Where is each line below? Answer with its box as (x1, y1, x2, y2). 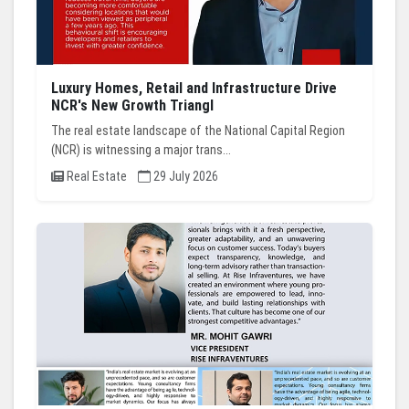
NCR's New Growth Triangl (51, 97, 214, 115)
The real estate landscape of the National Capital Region (51, 123, 345, 139)
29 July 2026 (151, 169, 218, 184)
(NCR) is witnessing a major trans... (51, 142, 231, 158)
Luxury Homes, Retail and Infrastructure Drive (51, 79, 337, 98)
